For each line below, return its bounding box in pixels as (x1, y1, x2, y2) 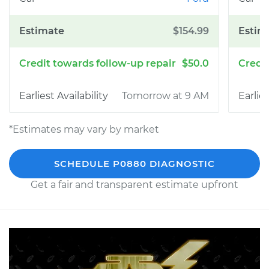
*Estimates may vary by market (9, 124, 159, 135)
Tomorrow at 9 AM (122, 90, 209, 101)
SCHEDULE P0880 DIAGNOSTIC (54, 158, 215, 169)
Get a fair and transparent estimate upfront (31, 179, 238, 190)
